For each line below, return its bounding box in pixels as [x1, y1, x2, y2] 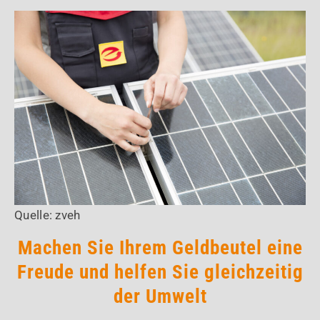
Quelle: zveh [14, 208, 81, 223]
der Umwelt [113, 285, 207, 309]
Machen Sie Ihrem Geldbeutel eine [17, 236, 303, 260]
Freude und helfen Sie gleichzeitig [16, 261, 304, 284]
